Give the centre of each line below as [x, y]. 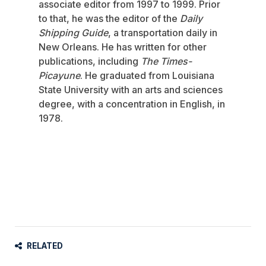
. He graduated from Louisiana [147, 75]
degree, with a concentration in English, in [132, 104]
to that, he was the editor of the [109, 18]
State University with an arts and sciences [131, 89]
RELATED [45, 246]
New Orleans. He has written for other [123, 47]
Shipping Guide [73, 32]
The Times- [166, 61]
